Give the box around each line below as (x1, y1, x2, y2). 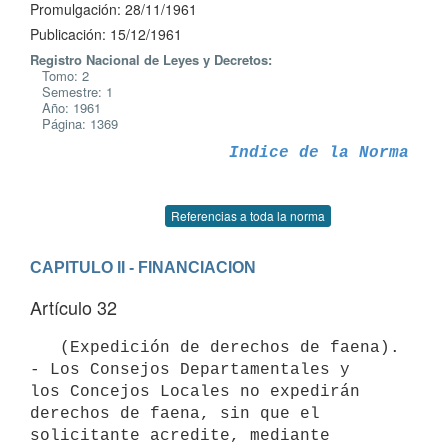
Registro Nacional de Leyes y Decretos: (30, 50, 272, 69)
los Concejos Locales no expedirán (30, 382, 360, 401)
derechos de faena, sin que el (30, 404, 320, 423)
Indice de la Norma (228, 143, 409, 162)
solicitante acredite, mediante (30, 426, 330, 445)
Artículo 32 (30, 294, 117, 320)
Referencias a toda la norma (171, 207, 325, 224)
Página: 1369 (30, 114, 118, 133)
